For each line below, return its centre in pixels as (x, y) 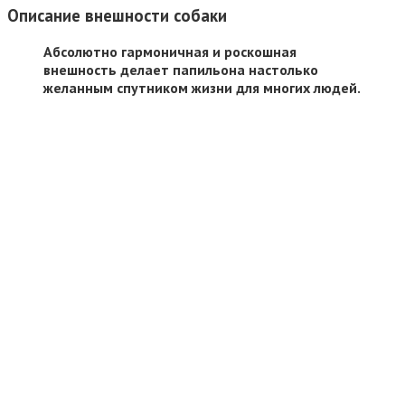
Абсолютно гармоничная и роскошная (170, 52)
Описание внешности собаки (117, 15)
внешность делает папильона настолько (181, 70)
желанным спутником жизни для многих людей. (202, 88)
